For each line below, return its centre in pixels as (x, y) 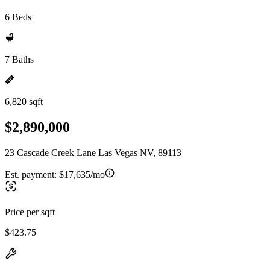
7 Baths (19, 59)
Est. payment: (32, 174)
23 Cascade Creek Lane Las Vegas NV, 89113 (93, 152)
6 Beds (18, 17)
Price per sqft (30, 212)
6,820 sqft (24, 102)
